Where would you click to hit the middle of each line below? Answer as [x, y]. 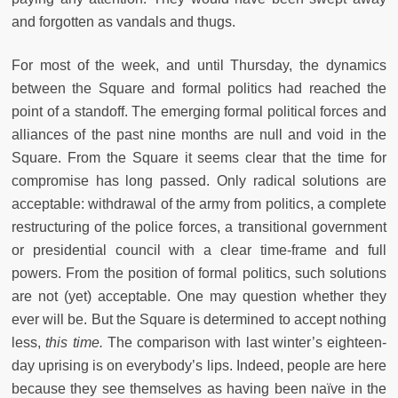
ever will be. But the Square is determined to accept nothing [199, 319]
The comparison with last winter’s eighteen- [247, 342]
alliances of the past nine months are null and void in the [199, 134]
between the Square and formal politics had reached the [199, 88]
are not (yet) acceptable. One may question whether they [199, 296]
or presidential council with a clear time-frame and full [199, 250]
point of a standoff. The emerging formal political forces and [199, 111]
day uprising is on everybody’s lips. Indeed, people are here [199, 365]
